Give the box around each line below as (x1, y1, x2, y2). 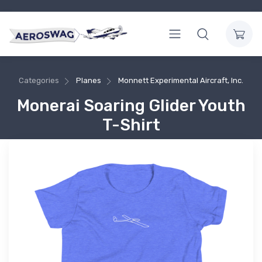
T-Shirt (102, 115, 160, 135)
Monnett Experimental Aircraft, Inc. (118, 76, 243, 85)
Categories (19, 76, 60, 85)
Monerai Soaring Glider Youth (16, 95, 246, 115)
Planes (76, 76, 101, 85)
